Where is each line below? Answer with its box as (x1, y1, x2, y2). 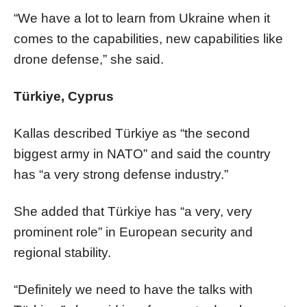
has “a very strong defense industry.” (14, 167, 228, 182)
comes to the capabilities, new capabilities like (14, 31, 283, 46)
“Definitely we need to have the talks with (14, 282, 253, 297)
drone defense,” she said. (14, 51, 164, 66)
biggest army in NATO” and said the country (14, 146, 271, 161)
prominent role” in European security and (14, 224, 253, 239)
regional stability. (14, 245, 111, 260)
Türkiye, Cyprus (14, 88, 114, 103)
